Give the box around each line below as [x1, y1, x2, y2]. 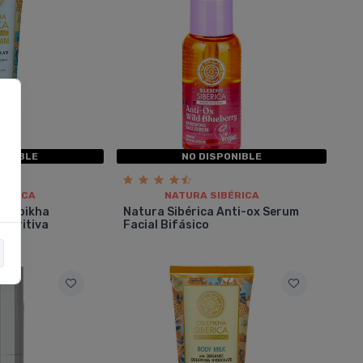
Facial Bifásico [122, 218, 209, 233]
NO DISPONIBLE [181, 151, 262, 163]
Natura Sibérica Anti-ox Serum [122, 205, 299, 220]
